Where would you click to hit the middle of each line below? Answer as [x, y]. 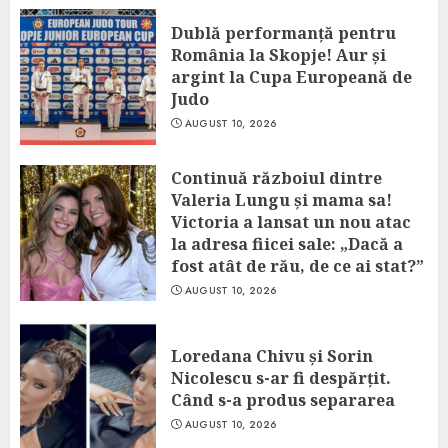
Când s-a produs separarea [283, 400]
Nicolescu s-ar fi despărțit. [281, 378]
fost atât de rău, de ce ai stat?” [297, 266]
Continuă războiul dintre [276, 178]
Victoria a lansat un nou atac [291, 222]
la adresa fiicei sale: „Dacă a [287, 244]
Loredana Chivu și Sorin [272, 356]
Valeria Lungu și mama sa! [281, 200]
